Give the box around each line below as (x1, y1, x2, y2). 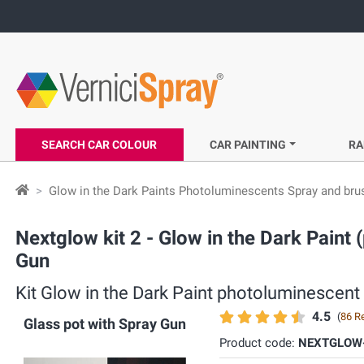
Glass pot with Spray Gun (24, 315, 187, 332)
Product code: (219, 336, 298, 350)
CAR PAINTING (210, 138, 287, 151)
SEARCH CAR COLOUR (41, 138, 158, 151)
